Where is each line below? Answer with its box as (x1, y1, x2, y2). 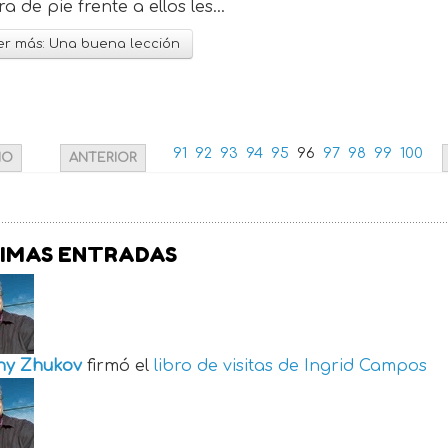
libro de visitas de (154, 357, 299, 376)
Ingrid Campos (304, 357, 427, 376)
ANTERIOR (69, 151, 138, 166)
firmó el (87, 357, 154, 376)
